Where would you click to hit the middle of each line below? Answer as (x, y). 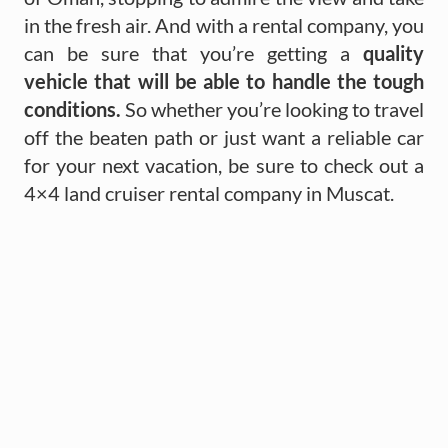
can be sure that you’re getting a (193, 52)
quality (393, 52)
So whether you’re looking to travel (272, 108)
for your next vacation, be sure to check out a (224, 164)
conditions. (72, 108)
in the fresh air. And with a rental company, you (224, 24)
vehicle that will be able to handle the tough (224, 80)
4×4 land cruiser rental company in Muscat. (209, 192)
